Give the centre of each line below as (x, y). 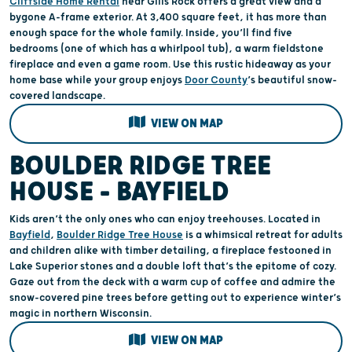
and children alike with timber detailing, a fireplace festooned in (170, 250)
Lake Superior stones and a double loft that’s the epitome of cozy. (173, 266)
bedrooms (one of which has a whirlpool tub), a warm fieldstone (167, 48)
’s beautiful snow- (292, 80)
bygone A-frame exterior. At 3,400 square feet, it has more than (168, 17)
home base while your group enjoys (97, 80)
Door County (216, 80)
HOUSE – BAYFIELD (119, 192)
